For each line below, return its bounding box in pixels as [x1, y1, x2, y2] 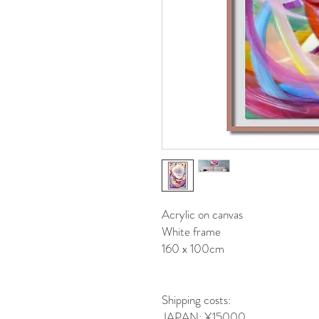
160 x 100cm [162, 240, 227, 257]
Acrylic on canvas [162, 206, 243, 223]
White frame [162, 223, 221, 240]
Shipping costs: [162, 291, 231, 308]
